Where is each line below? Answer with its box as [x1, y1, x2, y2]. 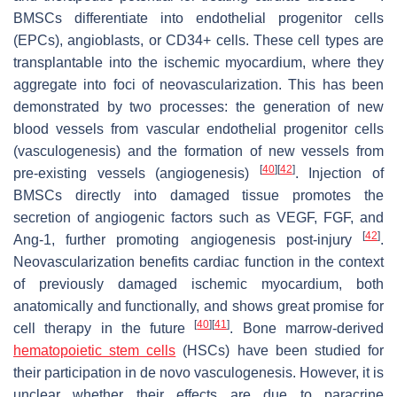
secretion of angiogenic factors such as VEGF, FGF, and [13, 209, 384, 225]
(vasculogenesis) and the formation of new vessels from [13, 143, 384, 159]
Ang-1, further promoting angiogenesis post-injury [13, 231, 362, 247]
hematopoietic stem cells [13, 342, 176, 358]
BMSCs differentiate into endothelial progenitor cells [13, 10, 384, 26]
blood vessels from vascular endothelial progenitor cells [13, 121, 384, 136]
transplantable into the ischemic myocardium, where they [13, 54, 384, 70]
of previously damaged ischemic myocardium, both [13, 276, 384, 292]
